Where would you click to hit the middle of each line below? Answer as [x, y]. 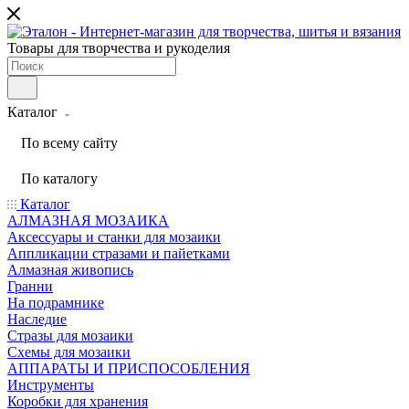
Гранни [30, 286]
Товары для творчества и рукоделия [119, 48]
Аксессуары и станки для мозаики [114, 237]
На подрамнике [56, 303]
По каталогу [59, 178]
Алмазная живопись [70, 270]
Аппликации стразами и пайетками [119, 253]
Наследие [37, 319]
